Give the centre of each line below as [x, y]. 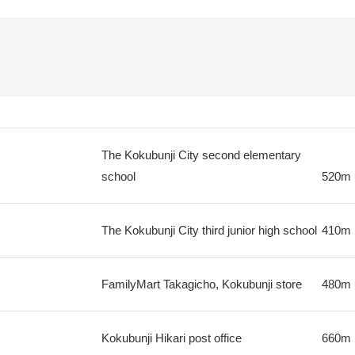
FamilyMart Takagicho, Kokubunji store [201, 284]
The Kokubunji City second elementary [201, 155]
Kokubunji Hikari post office [171, 338]
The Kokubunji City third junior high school [209, 230]
